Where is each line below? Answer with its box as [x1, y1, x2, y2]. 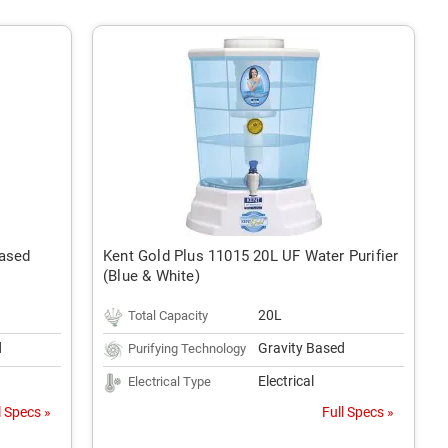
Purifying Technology [128, 341, 246, 356]
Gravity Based [258, 340, 345, 356]
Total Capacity [128, 308, 208, 323]
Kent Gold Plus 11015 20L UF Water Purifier [103, 247, 399, 265]
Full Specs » [322, 404, 394, 420]
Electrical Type [128, 374, 211, 389]
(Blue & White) [103, 267, 200, 285]
